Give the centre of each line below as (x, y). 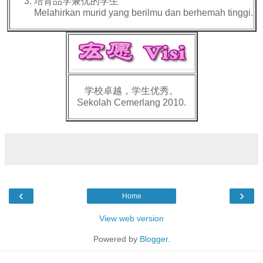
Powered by (116, 239)
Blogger (154, 239)
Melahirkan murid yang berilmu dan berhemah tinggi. (143, 12)
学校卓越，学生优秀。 (131, 90)
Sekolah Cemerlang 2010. (131, 102)
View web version (131, 219)
